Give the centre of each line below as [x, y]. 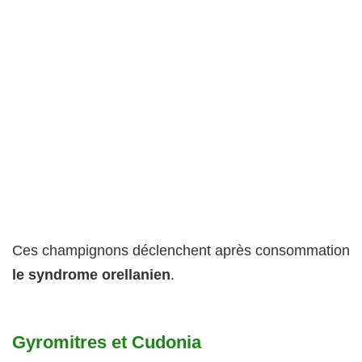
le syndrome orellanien [91, 275]
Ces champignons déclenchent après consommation [181, 251]
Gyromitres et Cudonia [107, 343]
